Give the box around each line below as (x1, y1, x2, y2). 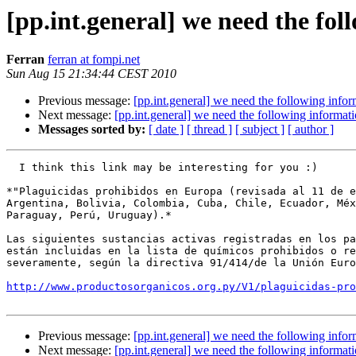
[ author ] (288, 122, 334, 137)
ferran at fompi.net (48, 52, 140, 67)
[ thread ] (187, 122, 232, 137)
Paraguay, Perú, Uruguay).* (6, 209, 172, 222)
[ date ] (149, 122, 184, 137)
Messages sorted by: (38, 122, 145, 137)
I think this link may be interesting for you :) (6, 161, 318, 174)
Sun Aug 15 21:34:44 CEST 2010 (6, 67, 176, 81)
